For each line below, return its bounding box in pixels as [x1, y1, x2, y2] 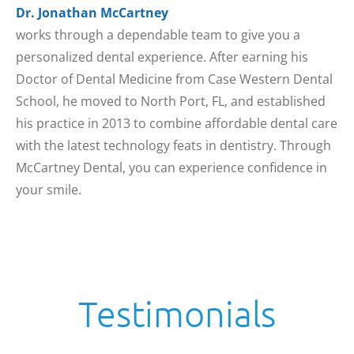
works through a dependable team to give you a [16, 25, 300, 43]
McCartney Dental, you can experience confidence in [16, 158, 327, 176]
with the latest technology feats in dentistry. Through [16, 136, 331, 154]
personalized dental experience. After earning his [16, 47, 308, 66]
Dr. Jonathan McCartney [16, 3, 168, 21]
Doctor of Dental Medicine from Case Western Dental [16, 70, 333, 88]
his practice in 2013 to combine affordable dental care [16, 114, 337, 132]
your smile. [16, 180, 81, 198]
